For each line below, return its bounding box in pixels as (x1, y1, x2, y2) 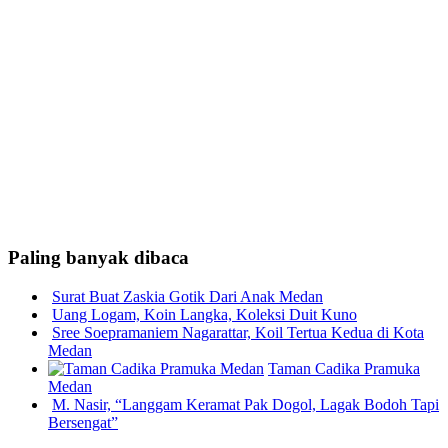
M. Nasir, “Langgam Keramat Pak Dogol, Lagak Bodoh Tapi (52, 396, 439, 414)
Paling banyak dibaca (8, 247, 189, 269)
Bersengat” (48, 414, 118, 432)
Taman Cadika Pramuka (268, 360, 420, 378)
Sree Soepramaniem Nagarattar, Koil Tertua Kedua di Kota (52, 324, 424, 342)
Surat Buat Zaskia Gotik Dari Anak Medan (52, 288, 323, 306)
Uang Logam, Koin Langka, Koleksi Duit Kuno (52, 306, 357, 324)
